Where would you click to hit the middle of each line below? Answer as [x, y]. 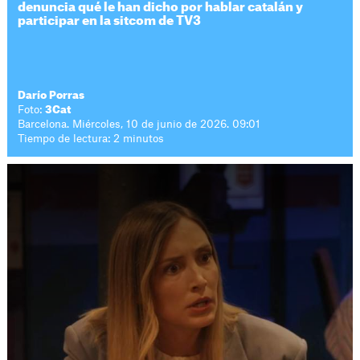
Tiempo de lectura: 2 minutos [91, 139]
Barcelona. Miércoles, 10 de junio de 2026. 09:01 [139, 124]
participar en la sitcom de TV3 [110, 21]
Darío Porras [51, 95]
